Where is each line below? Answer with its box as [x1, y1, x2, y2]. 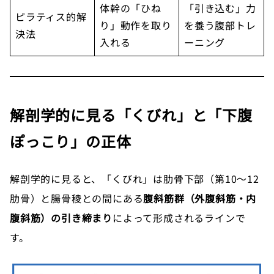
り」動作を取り [100, 18, 172, 33]
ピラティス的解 [15, 9, 87, 24]
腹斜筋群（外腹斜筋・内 [143, 191, 257, 206]
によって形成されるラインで [113, 210, 246, 226]
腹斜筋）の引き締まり [10, 210, 113, 226]
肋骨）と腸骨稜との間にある [10, 191, 144, 206]
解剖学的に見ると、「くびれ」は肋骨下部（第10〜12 [10, 171, 259, 187]
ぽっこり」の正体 [10, 130, 131, 152]
